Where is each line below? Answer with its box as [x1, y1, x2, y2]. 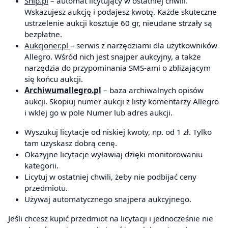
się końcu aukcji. [24, 74, 83, 84]
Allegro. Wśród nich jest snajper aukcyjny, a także [24, 51, 201, 62]
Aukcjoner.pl [24, 40, 70, 51]
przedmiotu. [24, 183, 68, 193]
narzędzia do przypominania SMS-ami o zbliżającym [24, 63, 211, 73]
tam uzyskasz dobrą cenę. [24, 138, 117, 149]
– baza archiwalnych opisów [101, 85, 204, 96]
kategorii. [24, 160, 59, 171]
